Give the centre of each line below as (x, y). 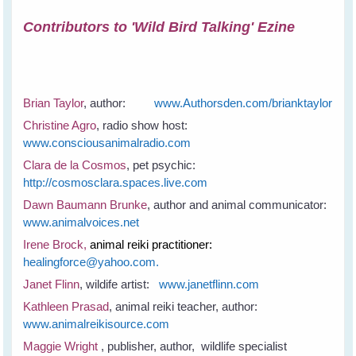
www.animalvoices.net (81, 222)
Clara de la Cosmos (75, 165)
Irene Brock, (57, 245)
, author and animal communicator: (239, 205)
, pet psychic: (166, 165)
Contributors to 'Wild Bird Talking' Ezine (159, 27)
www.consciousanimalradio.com (107, 143)
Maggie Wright (62, 346)
